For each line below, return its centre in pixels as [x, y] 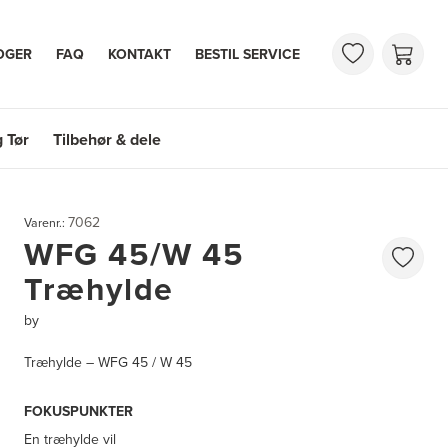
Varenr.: [46, 222]
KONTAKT [139, 54]
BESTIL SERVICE [247, 54]
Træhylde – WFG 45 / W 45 [108, 363]
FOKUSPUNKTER [78, 412]
